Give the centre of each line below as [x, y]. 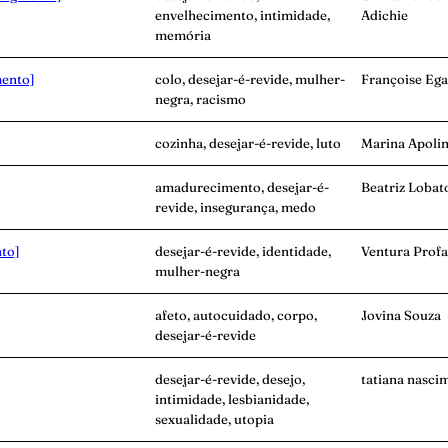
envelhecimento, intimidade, [242, 15]
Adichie [384, 15]
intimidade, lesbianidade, [232, 399]
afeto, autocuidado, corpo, [236, 315]
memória [183, 35]
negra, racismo [200, 99]
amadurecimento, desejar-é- [242, 187]
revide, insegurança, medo [235, 207]
